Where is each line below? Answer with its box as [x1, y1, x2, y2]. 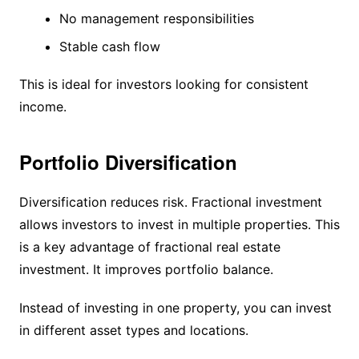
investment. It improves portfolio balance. [18, 260, 273, 277]
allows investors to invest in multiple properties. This [18, 216, 340, 232]
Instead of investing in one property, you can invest [18, 299, 332, 316]
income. [18, 98, 67, 115]
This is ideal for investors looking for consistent [18, 75, 309, 92]
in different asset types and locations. [18, 321, 248, 338]
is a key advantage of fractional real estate [18, 238, 280, 255]
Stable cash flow [58, 38, 160, 54]
